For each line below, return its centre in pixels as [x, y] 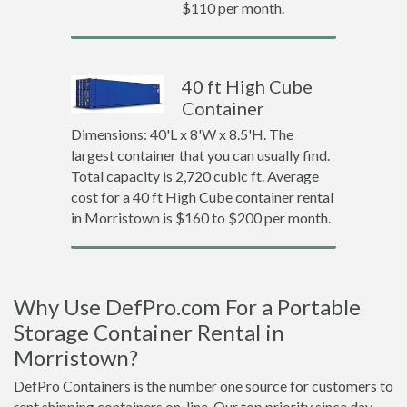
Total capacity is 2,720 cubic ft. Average [194, 176]
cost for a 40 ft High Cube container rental [202, 197]
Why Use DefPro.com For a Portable [187, 307]
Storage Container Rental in [149, 332]
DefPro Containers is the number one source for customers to [203, 386]
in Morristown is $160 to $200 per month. [200, 218]
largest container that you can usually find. [200, 155]
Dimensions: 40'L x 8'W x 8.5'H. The [182, 134]
